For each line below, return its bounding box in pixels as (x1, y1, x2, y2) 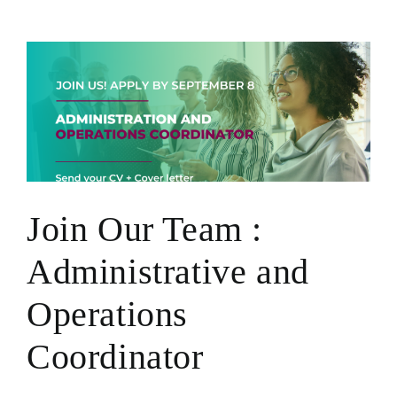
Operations (27, 293, 189, 334)
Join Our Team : (27, 208, 263, 249)
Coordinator (27, 336, 204, 377)
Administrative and (27, 251, 309, 292)
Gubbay (285, 10, 327, 27)
